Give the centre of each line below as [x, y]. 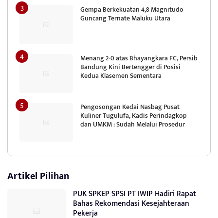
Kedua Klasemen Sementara [121, 75]
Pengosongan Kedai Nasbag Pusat [130, 107]
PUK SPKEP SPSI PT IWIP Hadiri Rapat [135, 194]
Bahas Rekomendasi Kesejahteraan [131, 203]
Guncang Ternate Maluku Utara [125, 18]
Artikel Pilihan [38, 176]
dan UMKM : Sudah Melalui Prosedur [133, 124]
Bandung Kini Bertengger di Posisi [130, 67]
